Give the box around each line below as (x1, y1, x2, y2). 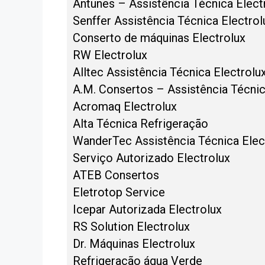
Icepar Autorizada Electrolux (73, 202, 222, 216)
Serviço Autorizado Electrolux (73, 150, 230, 165)
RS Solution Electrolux (73, 219, 190, 234)
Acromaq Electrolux (73, 99, 177, 114)
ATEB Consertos (73, 167, 159, 182)
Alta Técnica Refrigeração (73, 116, 208, 131)
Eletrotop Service (73, 185, 165, 199)
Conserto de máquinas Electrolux (73, 30, 245, 45)
